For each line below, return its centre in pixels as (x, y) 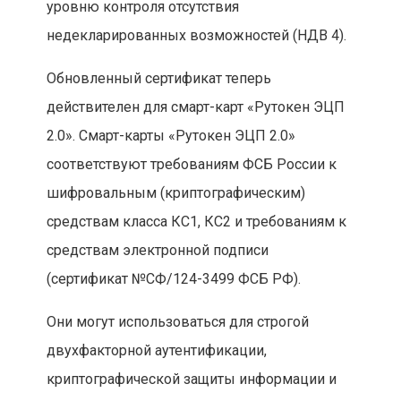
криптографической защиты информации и (191, 380)
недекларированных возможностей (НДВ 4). (196, 36)
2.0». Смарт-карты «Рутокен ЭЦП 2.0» (171, 136)
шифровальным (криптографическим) (175, 193)
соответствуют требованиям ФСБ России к (191, 165)
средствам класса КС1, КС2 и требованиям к (196, 222)
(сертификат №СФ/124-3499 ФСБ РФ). (173, 279)
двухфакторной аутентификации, (156, 351)
